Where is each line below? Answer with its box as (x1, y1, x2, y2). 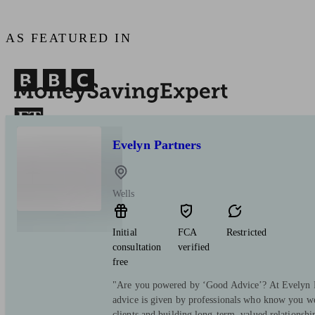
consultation (112, 242, 162, 253)
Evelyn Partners (112, 138, 202, 153)
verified (178, 242, 210, 253)
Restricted (226, 227, 267, 238)
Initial (112, 227, 137, 238)
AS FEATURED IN (6, 31, 131, 46)
